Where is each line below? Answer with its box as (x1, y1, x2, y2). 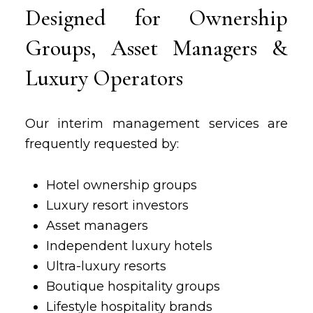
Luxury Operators (24, 64, 183, 92)
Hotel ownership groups (45, 177, 197, 193)
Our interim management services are (24, 116, 289, 131)
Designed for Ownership (24, 4, 289, 31)
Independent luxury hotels (45, 238, 212, 254)
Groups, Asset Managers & (24, 34, 289, 61)
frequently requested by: (24, 136, 179, 152)
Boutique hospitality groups (45, 279, 220, 294)
